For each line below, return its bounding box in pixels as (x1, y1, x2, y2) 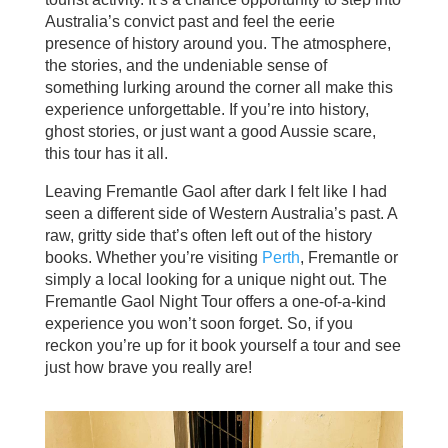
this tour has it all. (44, 145, 168, 163)
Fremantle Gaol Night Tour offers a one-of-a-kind (44, 293, 386, 311)
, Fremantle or (299, 249, 398, 267)
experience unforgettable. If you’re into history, (44, 101, 369, 119)
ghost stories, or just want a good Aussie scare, (44, 123, 376, 141)
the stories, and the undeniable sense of (44, 57, 327, 75)
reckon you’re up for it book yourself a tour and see (44, 337, 401, 355)
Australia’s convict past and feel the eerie (44, 13, 335, 31)
